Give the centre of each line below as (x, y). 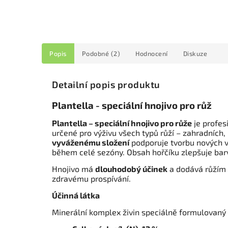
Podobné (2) (101, 53)
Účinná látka (76, 195)
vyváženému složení (91, 142)
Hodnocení (152, 53)
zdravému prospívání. (91, 179)
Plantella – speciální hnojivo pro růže (122, 123)
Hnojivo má (74, 169)
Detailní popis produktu (106, 85)
